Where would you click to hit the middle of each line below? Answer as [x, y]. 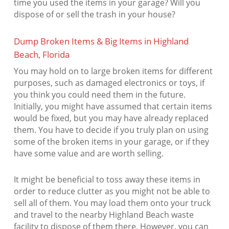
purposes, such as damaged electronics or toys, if [109, 83]
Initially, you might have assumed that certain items [113, 107]
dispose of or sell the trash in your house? [94, 15]
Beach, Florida [41, 55]
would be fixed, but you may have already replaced [111, 118]
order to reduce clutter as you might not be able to [112, 191]
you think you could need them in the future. [99, 95]
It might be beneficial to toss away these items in [107, 180]
